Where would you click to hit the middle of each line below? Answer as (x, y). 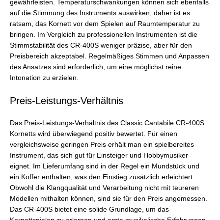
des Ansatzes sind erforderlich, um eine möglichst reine (96, 67)
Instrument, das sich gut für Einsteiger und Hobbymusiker (99, 155)
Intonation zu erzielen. (44, 78)
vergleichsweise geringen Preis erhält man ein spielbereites (102, 144)
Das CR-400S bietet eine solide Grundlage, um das (89, 209)
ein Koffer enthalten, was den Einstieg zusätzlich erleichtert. (102, 177)
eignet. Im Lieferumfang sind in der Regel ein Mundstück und (105, 166)
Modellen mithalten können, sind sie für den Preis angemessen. (109, 198)
